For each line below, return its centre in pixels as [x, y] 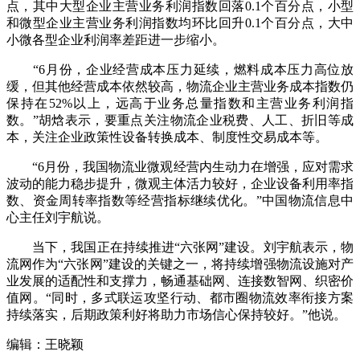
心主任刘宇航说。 [58, 218]
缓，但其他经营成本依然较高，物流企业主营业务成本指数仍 [180, 87]
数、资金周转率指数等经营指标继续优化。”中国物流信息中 [180, 201]
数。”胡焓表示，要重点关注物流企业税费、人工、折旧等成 [180, 121]
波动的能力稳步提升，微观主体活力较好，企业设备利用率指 [180, 184]
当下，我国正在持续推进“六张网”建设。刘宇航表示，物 [180, 247]
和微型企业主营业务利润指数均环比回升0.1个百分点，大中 [180, 23]
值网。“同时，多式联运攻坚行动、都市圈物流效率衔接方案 [180, 298]
